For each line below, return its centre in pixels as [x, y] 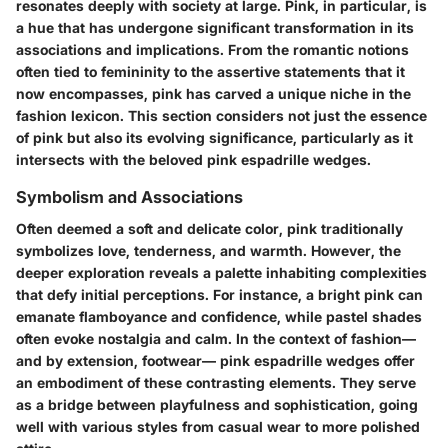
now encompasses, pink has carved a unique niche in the [213, 93]
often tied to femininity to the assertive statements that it [210, 71]
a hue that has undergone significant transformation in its [215, 27]
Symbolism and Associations [129, 196]
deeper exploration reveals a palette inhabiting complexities [221, 272]
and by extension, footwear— [118, 360]
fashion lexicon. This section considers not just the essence [221, 115]
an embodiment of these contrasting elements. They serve [216, 382]
